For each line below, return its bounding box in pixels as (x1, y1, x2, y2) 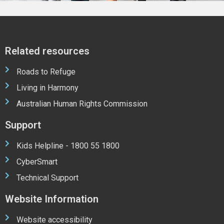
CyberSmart (16, 157, 57, 167)
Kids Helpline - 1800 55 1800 (16, 141, 119, 151)
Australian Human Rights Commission (16, 99, 147, 109)
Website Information (5, 193, 98, 205)
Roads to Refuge (16, 67, 75, 77)
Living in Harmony (16, 83, 78, 93)
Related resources (5, 45, 89, 57)
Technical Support (16, 173, 78, 183)
